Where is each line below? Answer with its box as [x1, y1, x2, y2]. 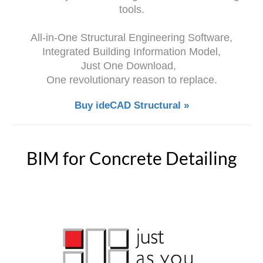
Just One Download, [81, 59, 182, 72]
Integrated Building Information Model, [42, 45, 221, 58]
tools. [119, 3, 144, 15]
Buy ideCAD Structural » [74, 99, 189, 111]
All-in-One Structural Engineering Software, [31, 31, 232, 43]
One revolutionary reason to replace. [46, 73, 217, 86]
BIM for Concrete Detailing [26, 147, 237, 168]
